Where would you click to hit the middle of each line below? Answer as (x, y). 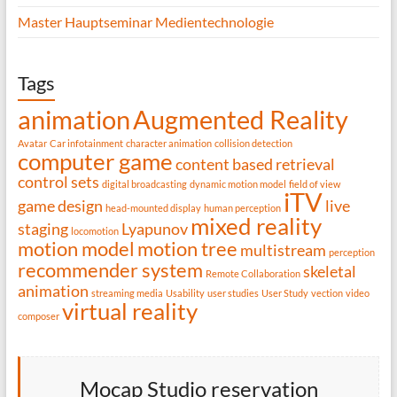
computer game (95, 162)
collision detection (253, 144)
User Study (284, 293)
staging (43, 230)
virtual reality (129, 311)
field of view (314, 184)
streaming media (127, 293)
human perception (242, 208)
